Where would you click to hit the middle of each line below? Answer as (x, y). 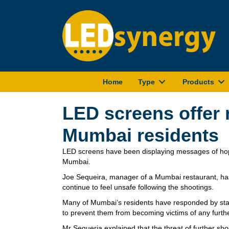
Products (198, 82)
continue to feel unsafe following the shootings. (138, 187)
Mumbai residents (141, 135)
